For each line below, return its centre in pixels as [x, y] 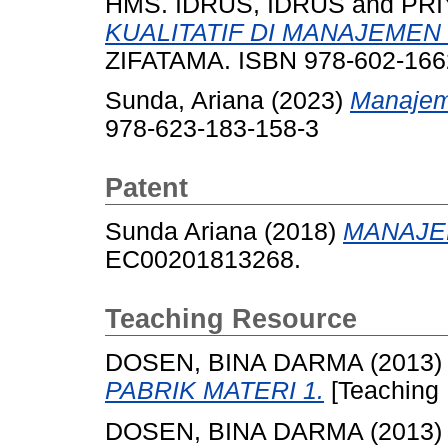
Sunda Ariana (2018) [224, 232]
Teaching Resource [231, 319]
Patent [146, 188]
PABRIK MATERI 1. [214, 391]
